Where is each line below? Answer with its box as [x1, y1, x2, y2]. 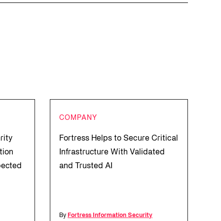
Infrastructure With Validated [59, 149, 165, 156]
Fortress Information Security [68, 213, 152, 218]
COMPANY [59, 115, 97, 121]
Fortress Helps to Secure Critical [59, 135, 178, 142]
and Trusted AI [59, 163, 112, 170]
